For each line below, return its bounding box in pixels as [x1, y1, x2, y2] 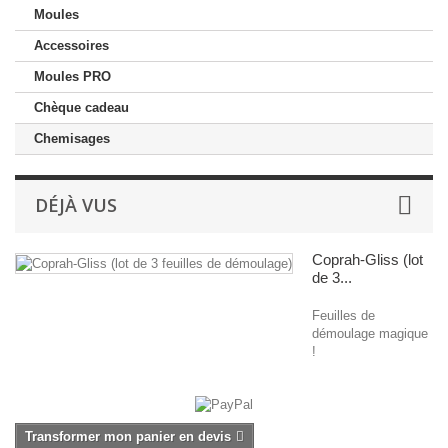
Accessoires [34, 38, 109, 53]
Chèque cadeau [34, 100, 129, 115]
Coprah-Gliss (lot [312, 251, 423, 268]
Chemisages [34, 131, 110, 146]
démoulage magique [312, 326, 428, 341]
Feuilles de [312, 308, 375, 323]
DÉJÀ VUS [35, 193, 117, 217]
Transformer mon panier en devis [25, 428, 231, 444]
